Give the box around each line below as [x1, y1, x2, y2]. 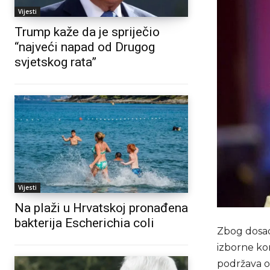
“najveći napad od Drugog [14, 40, 155, 55]
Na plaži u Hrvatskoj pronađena [14, 200, 188, 215]
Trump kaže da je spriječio [14, 25, 160, 40]
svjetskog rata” [14, 55, 96, 70]
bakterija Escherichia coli [14, 215, 154, 230]
